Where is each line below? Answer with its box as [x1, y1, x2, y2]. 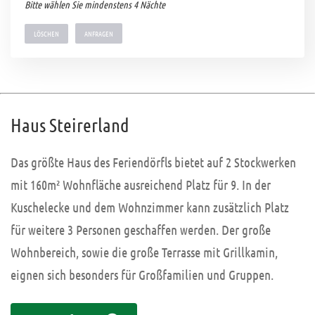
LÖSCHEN [34, 27, 59, 39]
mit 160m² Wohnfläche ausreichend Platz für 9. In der [11, 176, 271, 193]
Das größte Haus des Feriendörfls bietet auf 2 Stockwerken [11, 153, 296, 170]
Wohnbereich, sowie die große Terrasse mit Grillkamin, [11, 243, 278, 260]
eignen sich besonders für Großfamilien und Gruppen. [11, 266, 274, 283]
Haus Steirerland [11, 112, 129, 136]
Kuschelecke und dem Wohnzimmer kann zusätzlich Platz [11, 198, 289, 215]
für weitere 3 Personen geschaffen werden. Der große [11, 221, 271, 238]
